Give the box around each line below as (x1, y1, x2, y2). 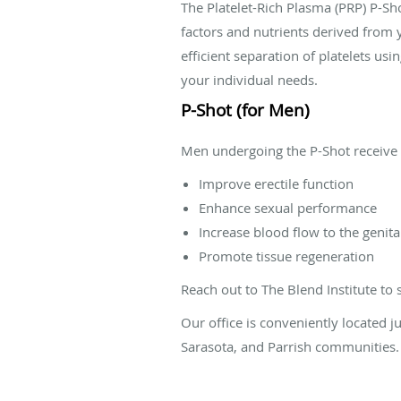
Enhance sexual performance (199, 198, 377, 217)
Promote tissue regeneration (199, 246, 374, 265)
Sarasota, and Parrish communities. (181, 337, 399, 355)
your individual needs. (181, 70, 318, 89)
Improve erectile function (199, 174, 354, 192)
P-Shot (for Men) (181, 98, 310, 122)
